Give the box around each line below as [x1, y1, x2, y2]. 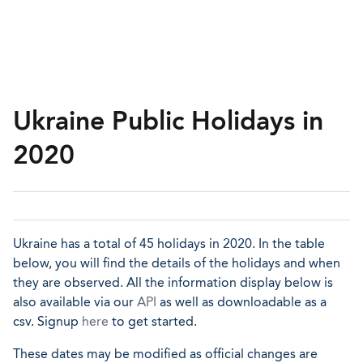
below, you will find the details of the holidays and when [13, 255, 340, 271]
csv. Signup [13, 314, 82, 329]
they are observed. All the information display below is [13, 275, 333, 290]
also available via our [13, 294, 137, 310]
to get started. [109, 314, 197, 329]
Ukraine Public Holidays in [13, 105, 323, 136]
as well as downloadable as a [156, 294, 327, 310]
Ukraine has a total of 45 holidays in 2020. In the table [13, 236, 325, 251]
